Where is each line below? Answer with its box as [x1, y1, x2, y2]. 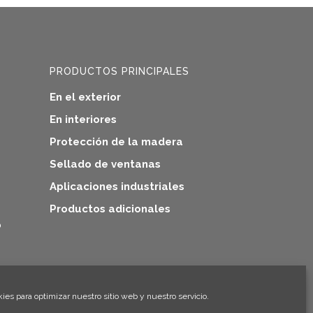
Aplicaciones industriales [50, 180, 184, 193]
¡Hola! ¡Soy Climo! [93, 284, 185, 298]
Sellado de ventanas [50, 157, 161, 170]
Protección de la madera [50, 135, 183, 148]
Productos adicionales [50, 202, 170, 215]
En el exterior [50, 90, 121, 103]
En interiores [50, 112, 117, 126]
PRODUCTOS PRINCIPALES [50, 65, 189, 77]
